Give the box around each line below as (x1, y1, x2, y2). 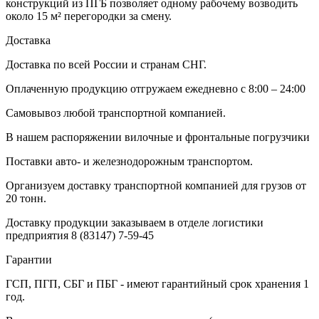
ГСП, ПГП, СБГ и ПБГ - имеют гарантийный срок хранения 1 (6, 277, 309, 290)
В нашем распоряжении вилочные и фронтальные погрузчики (6, 130, 310, 143)
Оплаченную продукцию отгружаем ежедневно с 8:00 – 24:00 (6, 82, 305, 95)
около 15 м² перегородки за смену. (6, 9, 172, 22)
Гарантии (6, 253, 52, 266)
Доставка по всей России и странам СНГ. (6, 58, 206, 70)
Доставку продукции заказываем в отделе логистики (6, 216, 263, 229)
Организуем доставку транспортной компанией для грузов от (6, 179, 306, 192)
